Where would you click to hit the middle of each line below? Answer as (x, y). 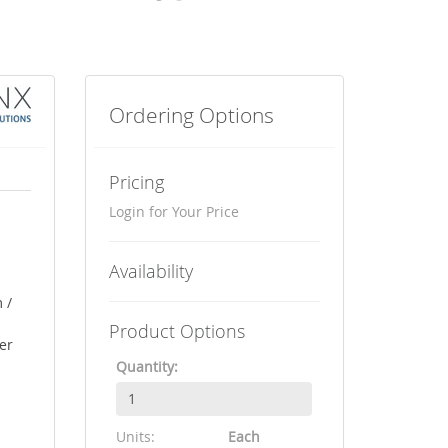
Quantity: (147, 366)
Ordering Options (192, 114)
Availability (151, 270)
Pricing (137, 181)
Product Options (177, 330)
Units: (136, 436)
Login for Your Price (174, 211)
